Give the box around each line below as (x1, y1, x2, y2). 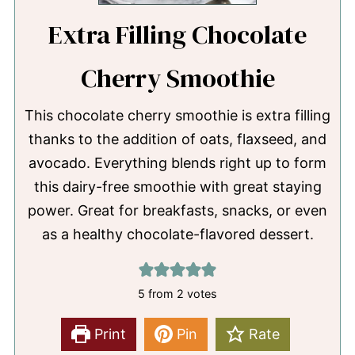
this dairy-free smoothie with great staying (33, 177, 322, 195)
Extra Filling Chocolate (48, 16, 307, 52)
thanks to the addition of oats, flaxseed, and (29, 130, 326, 147)
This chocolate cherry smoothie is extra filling (25, 106, 330, 124)
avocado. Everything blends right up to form (29, 154, 326, 171)
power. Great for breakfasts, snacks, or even (28, 201, 327, 219)
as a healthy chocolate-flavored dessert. (41, 225, 314, 242)
